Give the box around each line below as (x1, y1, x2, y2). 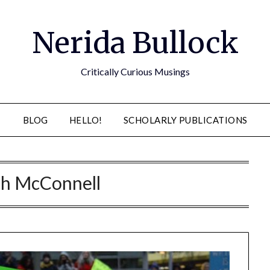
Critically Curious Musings (80, 66, 190, 77)
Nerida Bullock (31, 25, 239, 61)
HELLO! (69, 115, 102, 125)
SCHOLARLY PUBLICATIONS (123, 115, 248, 125)
